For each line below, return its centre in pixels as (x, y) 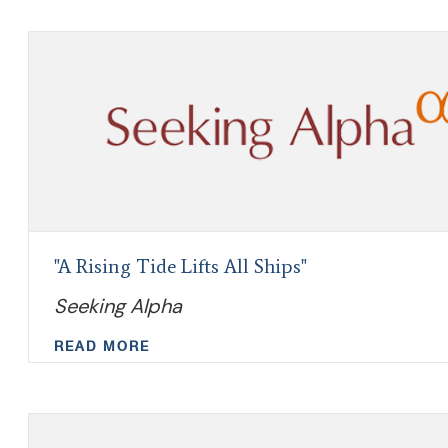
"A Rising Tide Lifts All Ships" (180, 266)
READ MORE (102, 346)
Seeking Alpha (118, 306)
